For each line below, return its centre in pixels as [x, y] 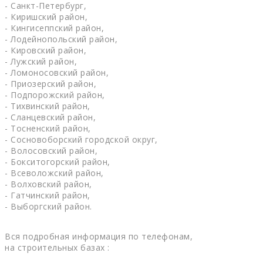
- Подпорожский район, [56, 95]
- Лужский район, [42, 62]
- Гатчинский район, [49, 195]
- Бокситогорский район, [59, 162]
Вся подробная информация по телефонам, [99, 237]
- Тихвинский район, [49, 106]
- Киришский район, [48, 17]
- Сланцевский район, [52, 117]
